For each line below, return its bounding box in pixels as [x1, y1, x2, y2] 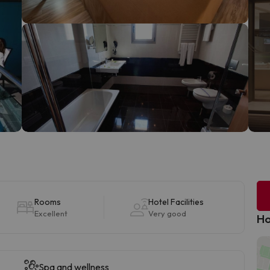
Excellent [34, 209, 67, 219]
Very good [148, 209, 186, 219]
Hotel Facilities [148, 196, 204, 208]
